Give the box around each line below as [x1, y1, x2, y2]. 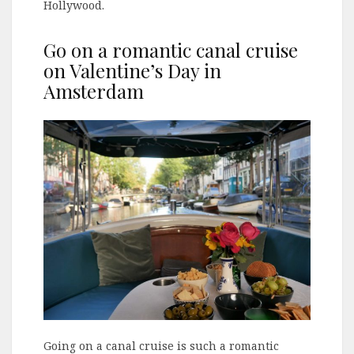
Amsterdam [43, 78, 144, 104]
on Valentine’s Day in [43, 58, 221, 84]
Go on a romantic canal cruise [43, 37, 298, 63]
